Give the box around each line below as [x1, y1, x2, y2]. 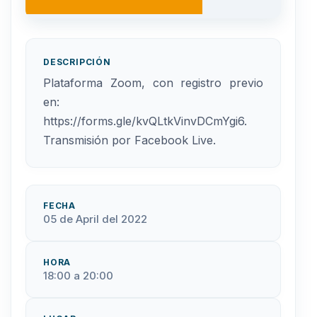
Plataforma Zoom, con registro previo [43, 75, 263, 90]
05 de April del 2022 [43, 212, 147, 226]
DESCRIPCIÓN [43, 56, 111, 67]
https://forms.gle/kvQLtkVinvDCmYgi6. [43, 113, 247, 128]
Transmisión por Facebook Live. [43, 132, 216, 147]
